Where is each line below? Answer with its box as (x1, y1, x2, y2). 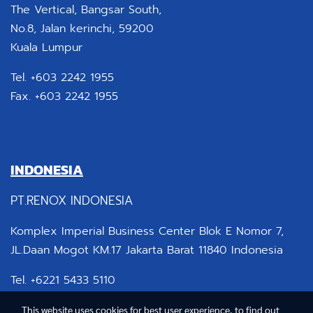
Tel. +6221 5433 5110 (10, 272, 115, 289)
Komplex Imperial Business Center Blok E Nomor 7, (10, 223, 284, 240)
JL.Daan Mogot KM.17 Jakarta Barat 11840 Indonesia (10, 242, 283, 259)
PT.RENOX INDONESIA (10, 191, 133, 210)
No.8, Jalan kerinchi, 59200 (10, 20, 154, 37)
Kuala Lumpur (10, 39, 82, 56)
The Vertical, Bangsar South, (10, 1, 161, 18)
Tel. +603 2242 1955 (10, 69, 114, 86)
